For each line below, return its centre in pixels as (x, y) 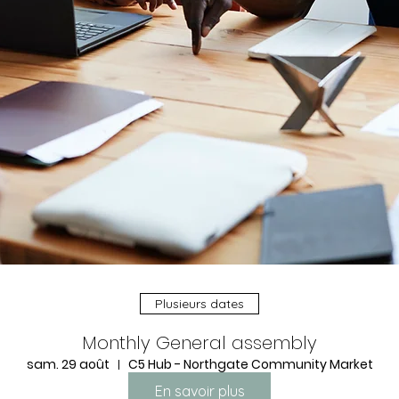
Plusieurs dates (199, 303)
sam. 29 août (68, 364)
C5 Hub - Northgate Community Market (250, 364)
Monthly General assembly (199, 343)
